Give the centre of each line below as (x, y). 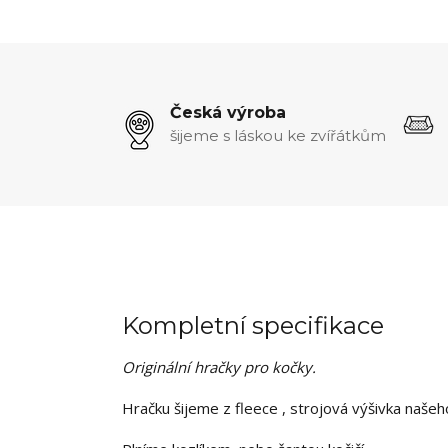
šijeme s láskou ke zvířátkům (278, 135)
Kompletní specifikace (253, 325)
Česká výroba (228, 112)
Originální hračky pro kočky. (219, 366)
